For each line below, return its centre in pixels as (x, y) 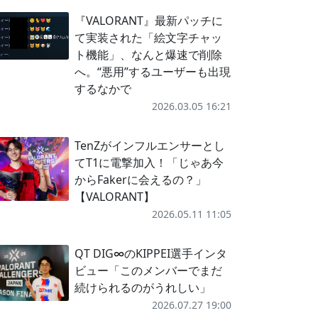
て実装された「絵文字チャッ (148, 38)
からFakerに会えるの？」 (140, 180)
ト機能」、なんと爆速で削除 (148, 55)
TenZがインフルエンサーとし (149, 146)
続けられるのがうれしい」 (142, 287)
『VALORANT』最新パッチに (148, 21)
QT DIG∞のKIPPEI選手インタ (150, 253)
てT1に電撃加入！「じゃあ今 (149, 163)
